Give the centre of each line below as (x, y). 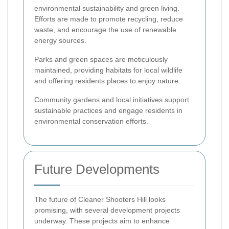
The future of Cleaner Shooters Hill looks (100, 199)
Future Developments (97, 169)
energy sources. (60, 40)
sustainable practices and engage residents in (108, 110)
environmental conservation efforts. (91, 121)
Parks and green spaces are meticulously (101, 59)
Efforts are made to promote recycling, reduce (109, 19)
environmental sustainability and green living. (107, 8)
